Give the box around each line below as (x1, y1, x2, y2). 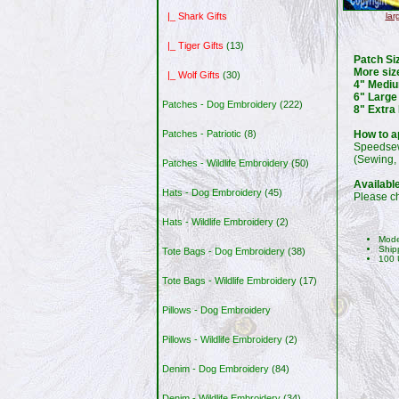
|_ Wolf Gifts (162, 69, 221, 81)
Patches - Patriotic (162, 128, 242, 140)
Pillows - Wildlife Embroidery (162, 334, 283, 346)
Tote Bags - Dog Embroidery (162, 246, 286, 257)
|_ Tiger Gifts (162, 40, 224, 52)
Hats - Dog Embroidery (162, 187, 263, 199)
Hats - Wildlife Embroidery (162, 216, 274, 228)
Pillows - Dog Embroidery (162, 305, 272, 316)
